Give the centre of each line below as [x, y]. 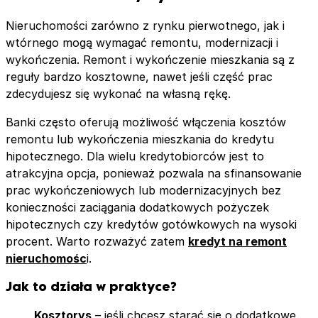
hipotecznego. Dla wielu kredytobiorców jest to [135, 157]
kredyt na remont [237, 242]
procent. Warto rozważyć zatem [97, 242]
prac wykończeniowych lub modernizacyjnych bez [143, 191]
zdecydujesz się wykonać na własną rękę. [118, 94]
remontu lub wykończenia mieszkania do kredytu [140, 139]
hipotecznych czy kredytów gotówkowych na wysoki [151, 225]
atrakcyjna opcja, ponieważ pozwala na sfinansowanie [154, 174]
